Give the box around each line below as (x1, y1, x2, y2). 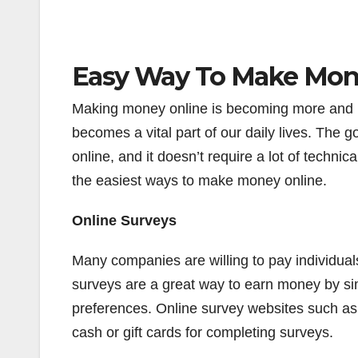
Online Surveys (72, 213, 177, 229)
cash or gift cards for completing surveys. (72, 324, 333, 340)
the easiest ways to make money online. (72, 173, 327, 189)
